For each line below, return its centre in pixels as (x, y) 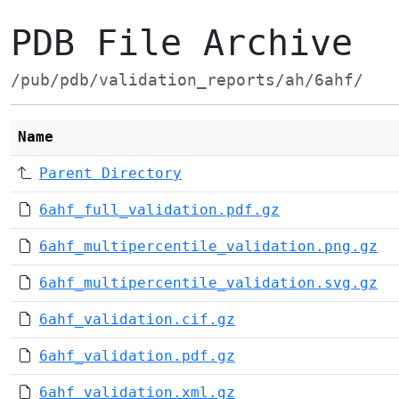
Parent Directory (110, 173)
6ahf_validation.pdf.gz (137, 356)
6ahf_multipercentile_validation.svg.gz (208, 283)
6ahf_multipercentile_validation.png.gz (208, 246)
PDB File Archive (182, 43)
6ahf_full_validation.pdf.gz (159, 210)
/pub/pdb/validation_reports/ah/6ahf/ (187, 80)
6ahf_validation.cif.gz (137, 319)
